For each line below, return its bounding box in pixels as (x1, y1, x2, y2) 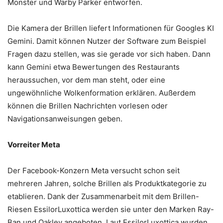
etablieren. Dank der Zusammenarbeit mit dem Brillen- (7, 191, 199, 201)
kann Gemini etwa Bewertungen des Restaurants (7, 62, 180, 72)
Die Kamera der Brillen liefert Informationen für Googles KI (7, 23, 214, 33)
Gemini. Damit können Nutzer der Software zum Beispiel (7, 36, 206, 46)
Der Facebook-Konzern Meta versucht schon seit (7, 165, 180, 175)
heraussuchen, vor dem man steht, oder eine (7, 75, 165, 85)
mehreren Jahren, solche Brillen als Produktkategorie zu (7, 178, 207, 188)
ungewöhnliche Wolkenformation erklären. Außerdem (7, 88, 196, 98)
